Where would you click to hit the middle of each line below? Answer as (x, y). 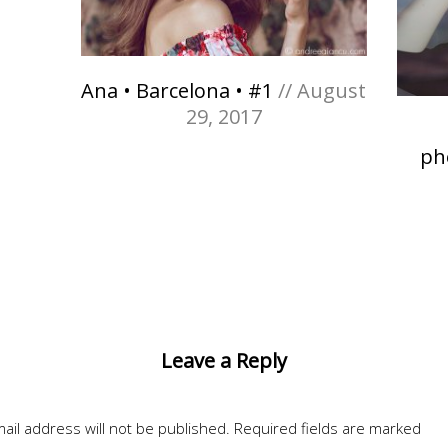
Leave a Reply (224, 361)
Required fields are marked (327, 428)
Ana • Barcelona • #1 (177, 91)
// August (320, 91)
